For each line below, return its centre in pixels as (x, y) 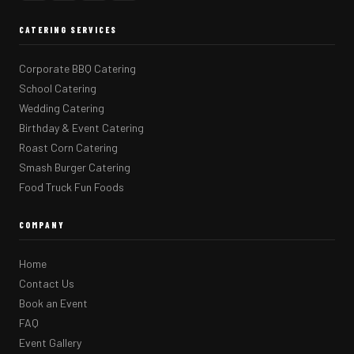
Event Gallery (50, 343)
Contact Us (47, 283)
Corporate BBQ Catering (77, 68)
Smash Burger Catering (75, 167)
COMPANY (42, 225)
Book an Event (53, 303)
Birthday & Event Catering (81, 128)
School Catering (58, 88)
